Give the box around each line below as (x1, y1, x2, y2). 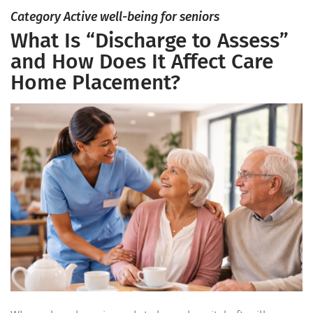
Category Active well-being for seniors (10, 9, 219, 24)
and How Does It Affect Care (10, 49, 273, 74)
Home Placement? (10, 70, 180, 95)
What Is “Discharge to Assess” (10, 28, 289, 53)
